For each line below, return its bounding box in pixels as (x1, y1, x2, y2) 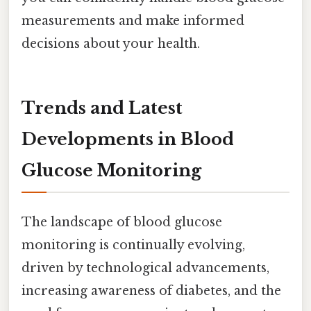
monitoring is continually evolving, (22, 237, 245, 253)
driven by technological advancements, (22, 260, 269, 276)
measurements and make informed (22, 13, 244, 29)
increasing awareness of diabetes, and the (22, 283, 281, 299)
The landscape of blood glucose (22, 215, 222, 230)
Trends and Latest (22, 97, 183, 118)
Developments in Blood (22, 128, 234, 149)
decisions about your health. (22, 36, 200, 52)
